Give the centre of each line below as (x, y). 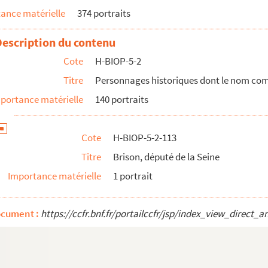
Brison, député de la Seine (166, 157)
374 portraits (104, 13)
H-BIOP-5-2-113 (145, 138)
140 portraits (122, 99)
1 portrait (133, 176)
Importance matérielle (54, 176)
